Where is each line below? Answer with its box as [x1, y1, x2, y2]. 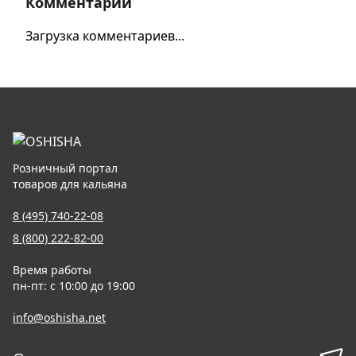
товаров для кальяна [13, 176, 127, 192]
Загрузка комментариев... [25, 27, 184, 44]
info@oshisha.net [13, 310, 106, 325]
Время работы [13, 262, 95, 277]
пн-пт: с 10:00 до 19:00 [13, 278, 135, 293]
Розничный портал [13, 161, 118, 176]
